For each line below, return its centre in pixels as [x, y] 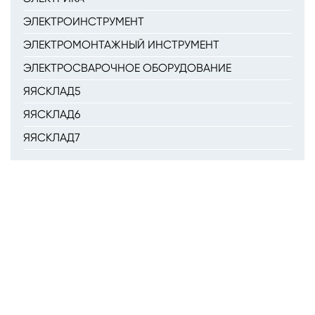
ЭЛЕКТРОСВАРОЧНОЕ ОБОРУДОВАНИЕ [127, 68]
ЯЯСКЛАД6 [52, 114]
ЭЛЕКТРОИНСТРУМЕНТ [84, 21]
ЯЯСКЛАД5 [52, 91]
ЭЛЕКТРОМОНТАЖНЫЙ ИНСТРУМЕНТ [121, 45]
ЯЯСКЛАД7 [52, 137]
